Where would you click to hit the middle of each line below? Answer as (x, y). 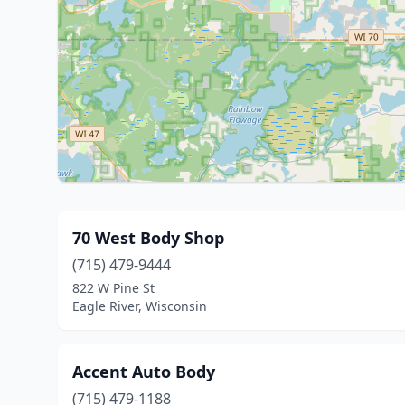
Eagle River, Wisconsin (140, 306)
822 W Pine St (113, 288)
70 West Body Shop (148, 238)
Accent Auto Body (144, 372)
